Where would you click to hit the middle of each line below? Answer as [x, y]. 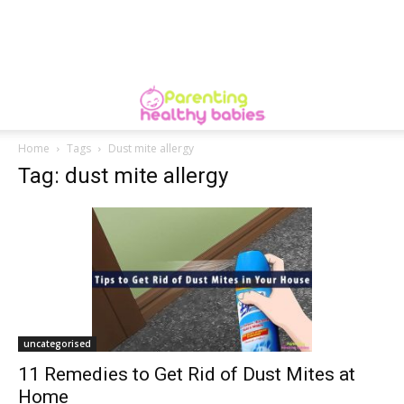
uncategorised [57, 344]
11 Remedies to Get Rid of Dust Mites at [187, 374]
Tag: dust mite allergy [123, 176]
